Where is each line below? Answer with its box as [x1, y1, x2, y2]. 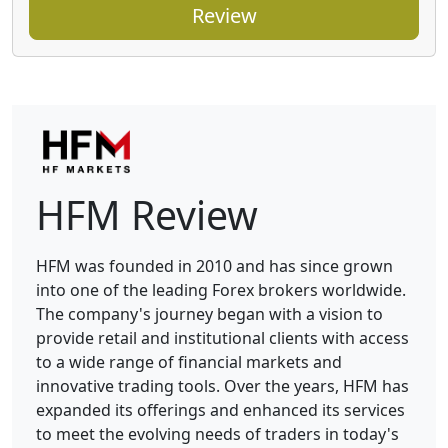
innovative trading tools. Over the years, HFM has [36, 375, 409, 398]
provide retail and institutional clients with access [36, 327, 409, 350]
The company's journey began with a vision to [36, 303, 383, 326]
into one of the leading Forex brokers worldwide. [36, 279, 406, 302]
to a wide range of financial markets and [36, 351, 342, 374]
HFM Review [36, 188, 258, 242]
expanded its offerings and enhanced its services [36, 399, 405, 422]
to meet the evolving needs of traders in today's [36, 423, 399, 446]
